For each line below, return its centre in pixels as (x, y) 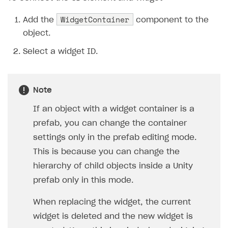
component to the (171, 20)
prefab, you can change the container (110, 124)
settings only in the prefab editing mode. (115, 138)
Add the (40, 20)
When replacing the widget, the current (112, 203)
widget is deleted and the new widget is (113, 217)
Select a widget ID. (60, 52)
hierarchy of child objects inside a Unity (113, 166)
